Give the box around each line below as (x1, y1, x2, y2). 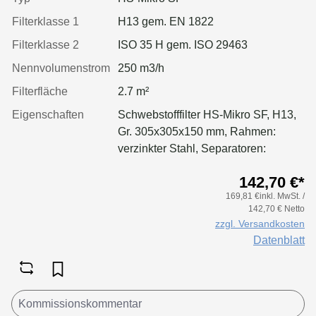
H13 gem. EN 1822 (118, 15, 214, 28)
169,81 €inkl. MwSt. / (226, 190, 305, 201)
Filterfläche (12, 85, 68, 97)
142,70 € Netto (248, 203, 305, 214)
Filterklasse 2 (12, 38, 79, 51)
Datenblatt (253, 233, 305, 246)
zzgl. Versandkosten (215, 217, 305, 229)
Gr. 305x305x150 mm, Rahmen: (118, 125, 276, 138)
